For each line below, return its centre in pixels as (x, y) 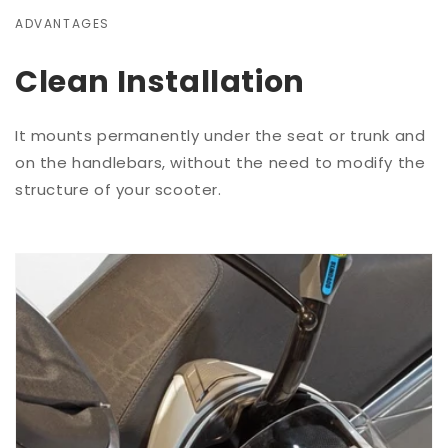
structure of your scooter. (118, 190)
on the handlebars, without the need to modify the (220, 163)
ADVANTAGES (62, 24)
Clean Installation (160, 82)
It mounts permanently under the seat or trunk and (220, 136)
